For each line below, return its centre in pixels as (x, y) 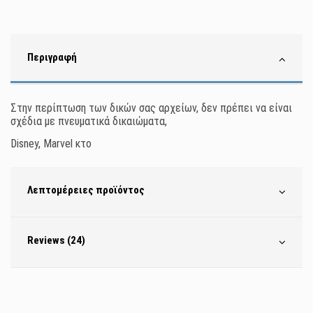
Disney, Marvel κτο (51, 144)
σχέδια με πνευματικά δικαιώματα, (89, 122)
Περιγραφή (52, 58)
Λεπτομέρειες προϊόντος (86, 190)
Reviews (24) (56, 241)
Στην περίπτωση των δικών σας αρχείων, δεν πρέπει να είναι (151, 108)
